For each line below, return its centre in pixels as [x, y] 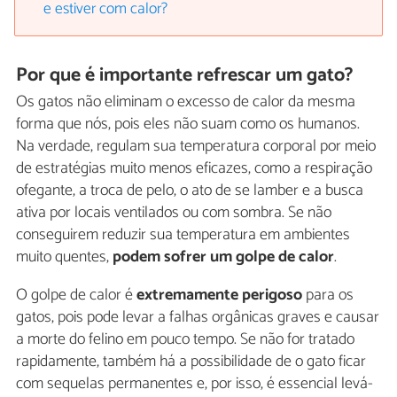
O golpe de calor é [76, 296]
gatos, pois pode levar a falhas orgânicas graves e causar [198, 318]
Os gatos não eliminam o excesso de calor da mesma [186, 102]
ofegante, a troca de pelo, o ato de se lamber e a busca [190, 191]
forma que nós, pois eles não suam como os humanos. [188, 125]
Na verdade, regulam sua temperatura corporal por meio [196, 147]
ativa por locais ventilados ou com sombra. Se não [174, 213]
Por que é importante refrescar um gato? [185, 75]
